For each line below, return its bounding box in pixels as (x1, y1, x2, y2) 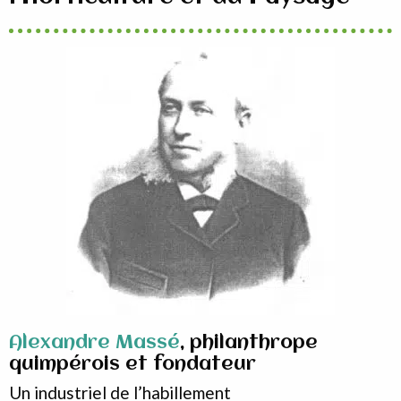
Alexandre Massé (9, 334, 180, 353)
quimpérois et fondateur (9, 355, 256, 374)
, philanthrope (180, 334, 318, 353)
